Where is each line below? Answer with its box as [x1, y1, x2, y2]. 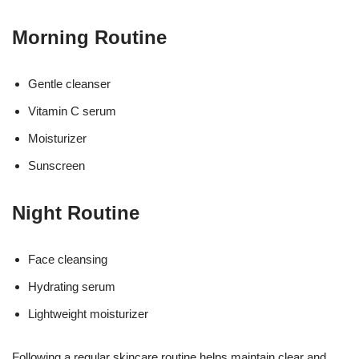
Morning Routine [12, 26, 167, 48]
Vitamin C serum [28, 104, 116, 118]
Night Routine [12, 202, 139, 224]
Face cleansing [28, 252, 107, 266]
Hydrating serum [28, 280, 115, 293]
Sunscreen [28, 159, 85, 172]
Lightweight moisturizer [28, 307, 148, 321]
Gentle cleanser [28, 77, 111, 91]
